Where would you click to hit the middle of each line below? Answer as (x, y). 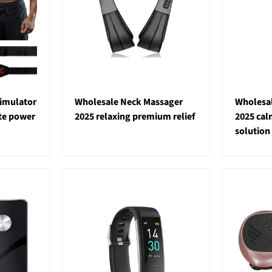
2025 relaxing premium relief (134, 117)
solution (253, 131)
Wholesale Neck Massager (128, 102)
